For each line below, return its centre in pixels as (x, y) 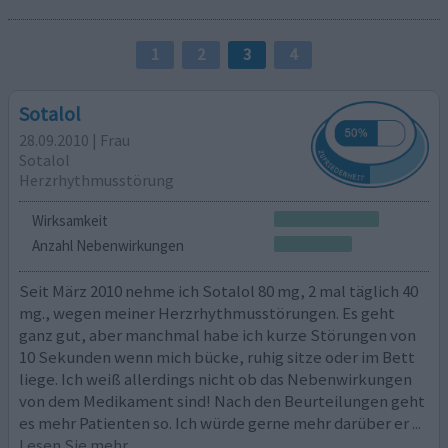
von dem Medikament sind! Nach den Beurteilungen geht (222, 400)
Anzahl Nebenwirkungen (107, 246)
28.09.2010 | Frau (75, 140)
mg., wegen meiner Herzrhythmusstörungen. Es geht (207, 312)
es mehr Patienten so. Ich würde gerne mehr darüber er (214, 422)
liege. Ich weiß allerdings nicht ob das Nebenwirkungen (216, 378)
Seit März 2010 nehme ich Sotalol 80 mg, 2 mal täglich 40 (219, 290)
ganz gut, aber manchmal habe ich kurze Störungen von (218, 334)
